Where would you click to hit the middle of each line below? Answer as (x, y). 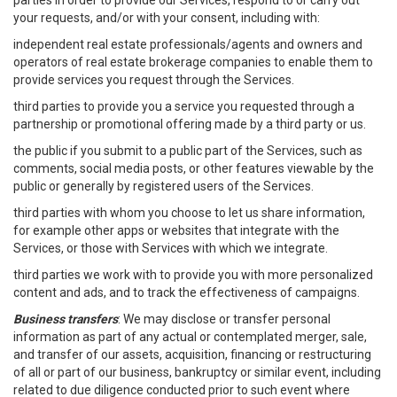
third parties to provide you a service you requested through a (184, 106)
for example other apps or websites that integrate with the (176, 230)
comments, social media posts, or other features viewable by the (194, 168)
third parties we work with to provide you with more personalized (193, 275)
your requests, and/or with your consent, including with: (168, 18)
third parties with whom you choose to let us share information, (189, 213)
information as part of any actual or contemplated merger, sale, (190, 337)
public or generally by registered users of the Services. (163, 186)
